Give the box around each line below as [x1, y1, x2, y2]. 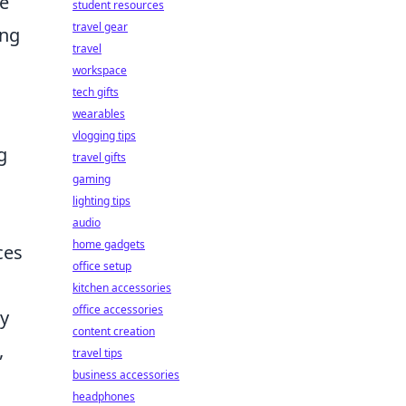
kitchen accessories [72, 280, 171, 295]
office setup [72, 258, 131, 274]
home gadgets [72, 237, 145, 252]
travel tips [72, 345, 122, 361]
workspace [72, 63, 127, 78]
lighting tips [72, 193, 130, 208]
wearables [72, 106, 125, 121]
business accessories [72, 367, 179, 382]
